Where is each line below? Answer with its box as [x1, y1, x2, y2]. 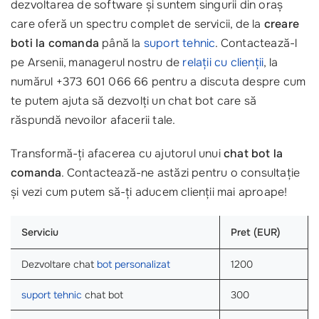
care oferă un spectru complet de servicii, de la [11, 16, 264, 32]
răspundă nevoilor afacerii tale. [11, 113, 176, 128]
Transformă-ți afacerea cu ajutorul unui [11, 146, 224, 162]
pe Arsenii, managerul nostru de [11, 55, 183, 70]
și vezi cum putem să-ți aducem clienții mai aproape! [11, 184, 288, 200]
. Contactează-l [215, 36, 298, 51]
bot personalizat [97, 258, 170, 271]
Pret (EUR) [231, 226, 281, 239]
